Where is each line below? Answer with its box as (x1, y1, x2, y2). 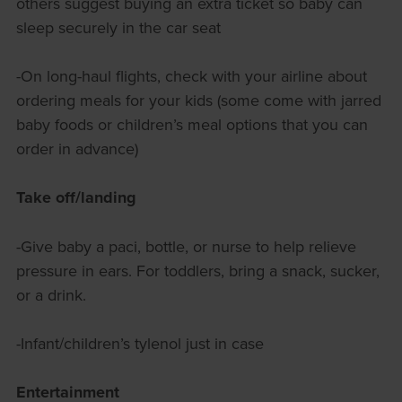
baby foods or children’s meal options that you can (15, 113, 368, 136)
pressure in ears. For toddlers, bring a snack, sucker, (15, 259, 380, 283)
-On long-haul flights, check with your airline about (15, 65, 367, 88)
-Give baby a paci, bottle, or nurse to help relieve (15, 235, 356, 258)
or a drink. (15, 284, 86, 307)
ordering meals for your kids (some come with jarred (15, 89, 381, 112)
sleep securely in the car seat (15, 16, 221, 39)
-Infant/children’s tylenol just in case (15, 332, 264, 355)
